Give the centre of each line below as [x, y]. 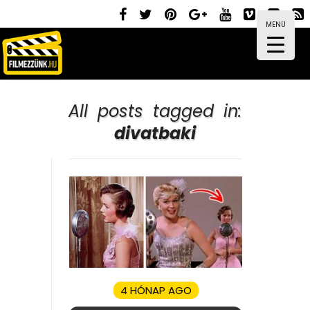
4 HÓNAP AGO [156, 290]
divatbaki [155, 133]
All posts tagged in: [155, 111]
